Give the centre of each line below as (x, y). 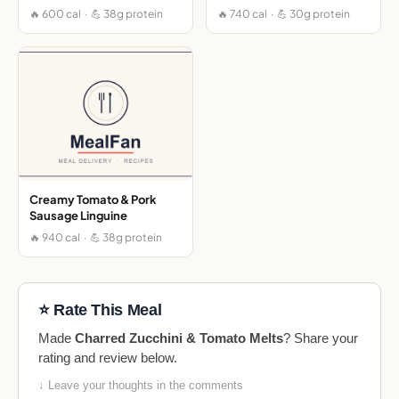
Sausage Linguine (78, 216)
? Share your (321, 338)
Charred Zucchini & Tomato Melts (179, 338)
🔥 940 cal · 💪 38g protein (96, 238)
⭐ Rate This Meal (100, 310)
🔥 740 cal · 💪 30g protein (284, 14)
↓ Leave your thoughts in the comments (141, 386)
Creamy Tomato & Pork (93, 200)
